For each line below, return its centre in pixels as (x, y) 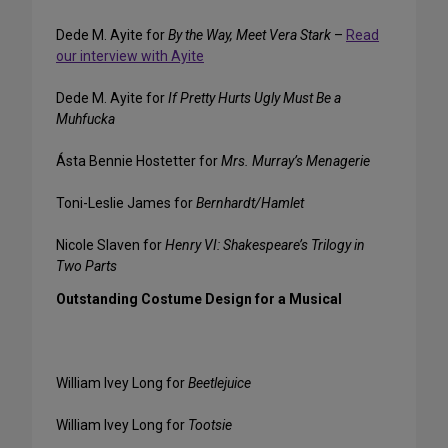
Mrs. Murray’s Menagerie (295, 161)
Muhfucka (85, 119)
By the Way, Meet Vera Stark (249, 35)
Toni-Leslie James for (126, 203)
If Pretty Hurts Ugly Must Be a (254, 98)
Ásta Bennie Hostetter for (138, 161)
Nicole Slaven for (110, 245)
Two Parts (86, 266)
